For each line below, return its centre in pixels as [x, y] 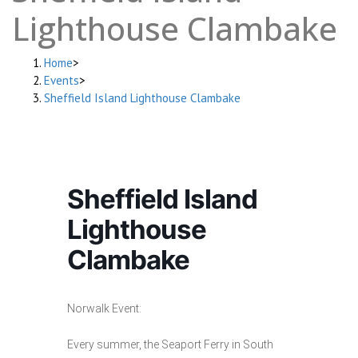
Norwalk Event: [104, 309]
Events [62, 81]
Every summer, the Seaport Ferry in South [170, 345]
